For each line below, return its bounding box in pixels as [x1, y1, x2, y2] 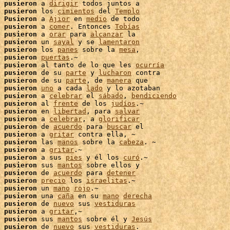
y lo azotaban [103, 84, 160, 92]
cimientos [57, 7, 94, 15]
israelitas [86, 177, 127, 184]
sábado [99, 92, 123, 100]
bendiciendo [131, 92, 177, 100]
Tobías [115, 23, 140, 30]
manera [107, 76, 131, 84]
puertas [41, 53, 70, 61]
